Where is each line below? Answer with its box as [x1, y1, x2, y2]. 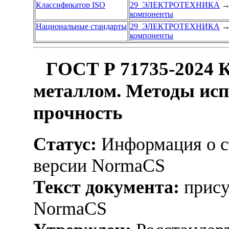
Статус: [33, 133, 97, 154]
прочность [33, 102, 123, 124]
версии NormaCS [33, 155, 165, 176]
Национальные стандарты [36, 22, 127, 31]
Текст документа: [33, 176, 179, 197]
